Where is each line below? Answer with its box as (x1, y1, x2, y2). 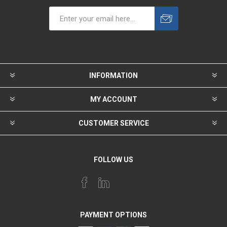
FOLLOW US (94, 156, 133, 164)
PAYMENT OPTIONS (80, 211, 147, 219)
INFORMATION (89, 71, 138, 80)
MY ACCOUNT (90, 95, 137, 103)
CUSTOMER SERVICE (78, 119, 149, 127)
